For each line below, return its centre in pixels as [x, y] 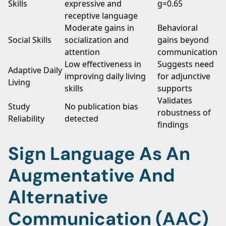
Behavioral [178, 28]
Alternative [58, 197]
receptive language [101, 16]
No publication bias [101, 106]
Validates [175, 100]
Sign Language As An [99, 154]
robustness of [184, 112]
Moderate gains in [99, 28]
